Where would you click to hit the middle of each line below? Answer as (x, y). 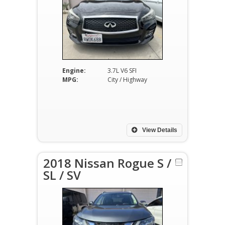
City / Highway (127, 80)
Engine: (74, 71)
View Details (159, 130)
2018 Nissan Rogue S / (107, 163)
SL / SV (62, 175)
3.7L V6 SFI (122, 71)
